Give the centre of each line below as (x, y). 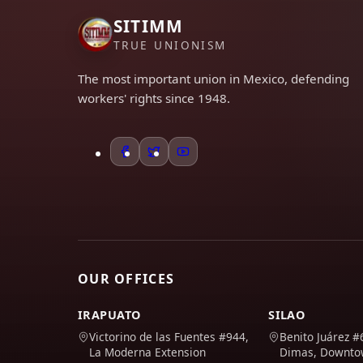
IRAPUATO (109, 315)
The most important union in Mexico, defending (214, 79)
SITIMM (149, 26)
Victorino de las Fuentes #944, (169, 337)
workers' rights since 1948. (154, 98)
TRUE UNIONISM (170, 45)
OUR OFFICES (126, 279)
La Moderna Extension (147, 352)
